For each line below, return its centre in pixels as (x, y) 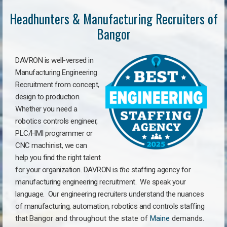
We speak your (163, 182)
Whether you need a (46, 109)
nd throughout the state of (104, 218)
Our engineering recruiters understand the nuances (126, 194)
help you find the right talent (58, 158)
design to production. (49, 97)
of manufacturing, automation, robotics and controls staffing (110, 206)
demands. (187, 218)
